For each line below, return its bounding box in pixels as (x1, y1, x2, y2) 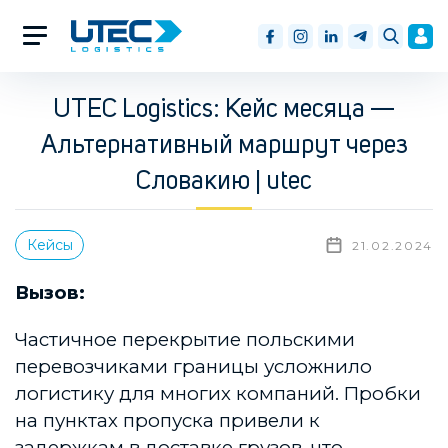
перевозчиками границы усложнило (15, 355, 372, 379)
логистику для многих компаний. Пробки (15, 382, 421, 406)
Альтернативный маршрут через (40, 133, 408, 159)
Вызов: (15, 281, 85, 304)
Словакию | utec (136, 169, 312, 195)
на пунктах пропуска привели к (15, 409, 320, 433)
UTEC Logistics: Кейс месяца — (53, 97, 395, 123)
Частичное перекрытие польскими (15, 328, 355, 352)
